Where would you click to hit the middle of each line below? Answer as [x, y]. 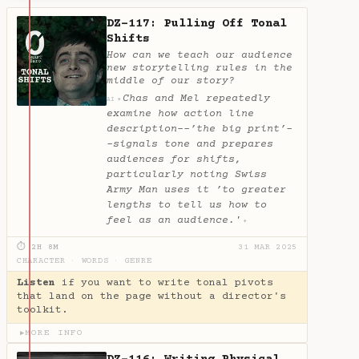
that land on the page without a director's [151, 297]
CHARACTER [41, 262]
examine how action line [180, 114]
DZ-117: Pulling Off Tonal [197, 24]
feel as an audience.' [174, 221]
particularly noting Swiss [187, 175]
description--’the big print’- [200, 129]
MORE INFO [54, 333]
